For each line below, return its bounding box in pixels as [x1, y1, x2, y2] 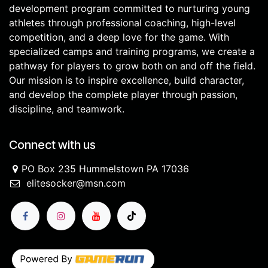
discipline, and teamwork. [9, 103, 124, 115]
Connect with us [9, 138, 96, 152]
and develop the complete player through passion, [9, 89, 237, 100]
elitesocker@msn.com [26, 177, 126, 189]
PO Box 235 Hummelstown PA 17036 [21, 163, 189, 175]
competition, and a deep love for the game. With [9, 31, 229, 43]
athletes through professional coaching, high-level [9, 17, 236, 29]
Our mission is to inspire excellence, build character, [9, 74, 244, 86]
